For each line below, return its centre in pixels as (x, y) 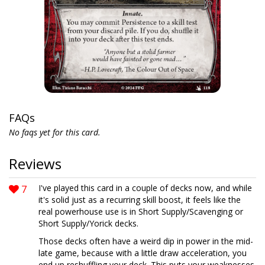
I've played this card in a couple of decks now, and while (145, 188)
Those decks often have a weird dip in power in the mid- (146, 241)
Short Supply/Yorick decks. (88, 223)
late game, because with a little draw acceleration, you (143, 253)
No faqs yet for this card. (55, 132)
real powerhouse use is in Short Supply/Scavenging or (141, 211)
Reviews (35, 164)
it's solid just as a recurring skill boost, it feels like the (140, 200)
